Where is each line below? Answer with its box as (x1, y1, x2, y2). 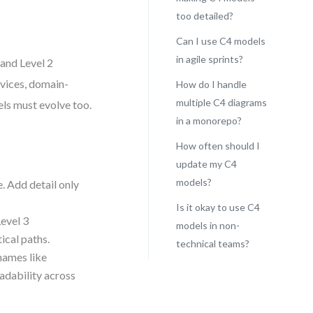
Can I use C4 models (175, 35, 265, 47)
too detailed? (175, 10, 233, 22)
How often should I (175, 140, 260, 152)
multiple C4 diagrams (175, 96, 267, 108)
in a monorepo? (175, 115, 242, 126)
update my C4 (175, 158, 237, 170)
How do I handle (175, 78, 247, 90)
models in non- (175, 219, 240, 231)
